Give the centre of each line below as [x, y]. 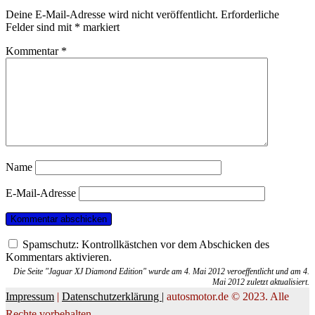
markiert [100, 27]
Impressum [30, 296]
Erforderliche [250, 14]
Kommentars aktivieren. [59, 257]
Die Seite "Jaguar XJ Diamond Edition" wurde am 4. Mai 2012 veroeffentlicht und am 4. [161, 271]
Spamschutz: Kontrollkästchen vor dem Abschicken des [144, 244]
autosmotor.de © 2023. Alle [226, 296]
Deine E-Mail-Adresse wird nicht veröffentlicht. [112, 14]
